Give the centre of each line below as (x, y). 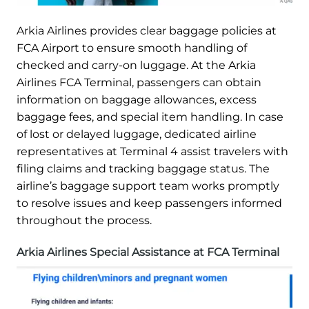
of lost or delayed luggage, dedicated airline (137, 134)
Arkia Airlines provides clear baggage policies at (147, 31)
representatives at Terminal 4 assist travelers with (152, 152)
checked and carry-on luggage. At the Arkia (136, 66)
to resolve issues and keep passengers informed (149, 203)
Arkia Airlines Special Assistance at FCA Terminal (148, 252)
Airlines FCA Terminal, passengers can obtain (139, 83)
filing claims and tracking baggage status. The (143, 169)
